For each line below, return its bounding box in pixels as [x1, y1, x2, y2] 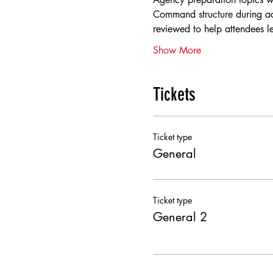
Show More [152, 44, 201, 57]
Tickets [152, 83, 196, 105]
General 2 [152, 209, 207, 225]
